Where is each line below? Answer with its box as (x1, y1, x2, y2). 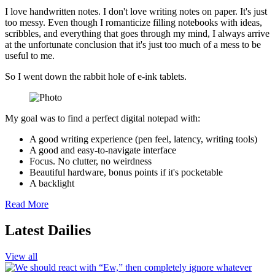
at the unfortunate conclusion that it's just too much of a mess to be (5, 39, 261, 50)
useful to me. (5, 50, 55, 61)
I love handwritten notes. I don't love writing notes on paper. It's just (5, 6, 267, 17)
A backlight (29, 178, 74, 189)
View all (5, 250, 37, 261)
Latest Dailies (5, 222, 91, 239)
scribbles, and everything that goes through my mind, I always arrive (5, 28, 269, 39)
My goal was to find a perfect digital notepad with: (5, 113, 200, 124)
